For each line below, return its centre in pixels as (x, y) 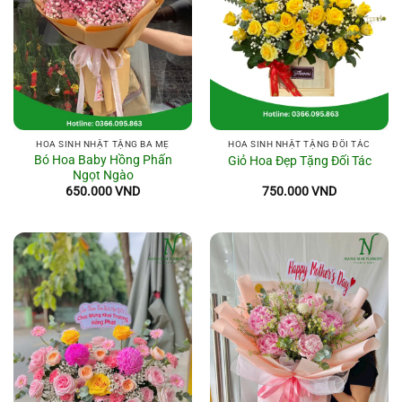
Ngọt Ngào (103, 175)
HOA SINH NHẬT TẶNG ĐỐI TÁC (299, 144)
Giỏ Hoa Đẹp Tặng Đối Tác (299, 160)
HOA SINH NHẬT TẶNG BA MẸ (103, 144)
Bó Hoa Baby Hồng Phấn (103, 160)
